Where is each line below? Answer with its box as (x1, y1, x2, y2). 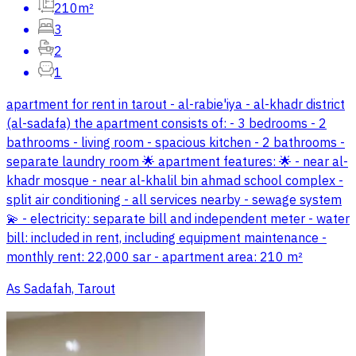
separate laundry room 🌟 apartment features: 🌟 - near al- (6, 153, 348, 172)
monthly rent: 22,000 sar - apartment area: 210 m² (6, 248, 303, 268)
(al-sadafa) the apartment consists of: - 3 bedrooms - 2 (6, 114, 327, 134)
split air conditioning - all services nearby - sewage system (6, 191, 342, 211)
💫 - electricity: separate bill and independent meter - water (6, 210, 350, 230)
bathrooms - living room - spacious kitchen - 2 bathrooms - (6, 133, 345, 153)
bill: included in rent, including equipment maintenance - (6, 229, 327, 249)
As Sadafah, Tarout (6, 280, 115, 300)
